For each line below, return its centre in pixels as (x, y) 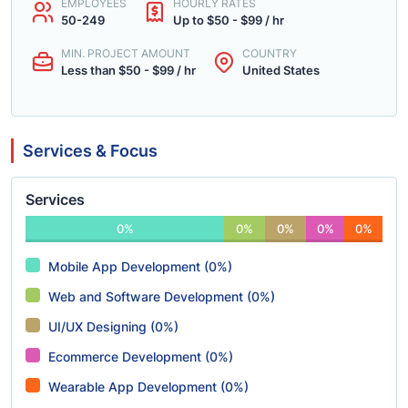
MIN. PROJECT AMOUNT (126, 53)
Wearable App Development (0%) (148, 387)
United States (281, 70)
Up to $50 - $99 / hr (229, 20)
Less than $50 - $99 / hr (128, 70)
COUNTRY (270, 53)
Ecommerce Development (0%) (141, 357)
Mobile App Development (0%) (140, 266)
